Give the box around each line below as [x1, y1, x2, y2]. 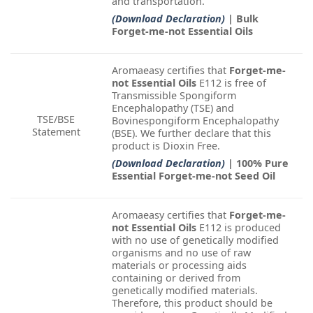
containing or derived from [112, 270, 240, 284]
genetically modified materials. [112, 283, 258, 297]
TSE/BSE [37, 112, 75, 126]
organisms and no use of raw [112, 245, 251, 259]
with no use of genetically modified [112, 233, 279, 247]
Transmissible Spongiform [112, 88, 236, 102]
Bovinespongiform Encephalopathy [112, 113, 279, 127]
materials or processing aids [112, 258, 247, 272]
